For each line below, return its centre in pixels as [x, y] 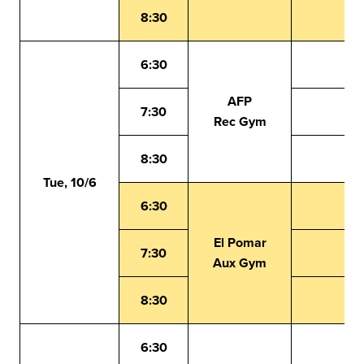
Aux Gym [240, 263]
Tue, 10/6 [69, 182]
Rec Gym [240, 121]
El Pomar [240, 243]
